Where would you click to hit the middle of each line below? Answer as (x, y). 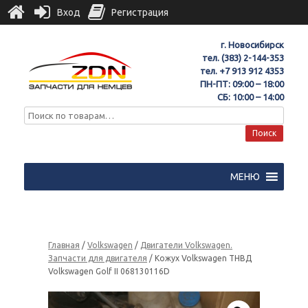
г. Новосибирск (252, 45)
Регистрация (140, 12)
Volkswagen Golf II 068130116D (109, 271)
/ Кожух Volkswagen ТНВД (199, 258)
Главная (64, 245)
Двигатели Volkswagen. (186, 245)
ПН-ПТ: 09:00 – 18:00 (242, 84)
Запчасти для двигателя (98, 258)
